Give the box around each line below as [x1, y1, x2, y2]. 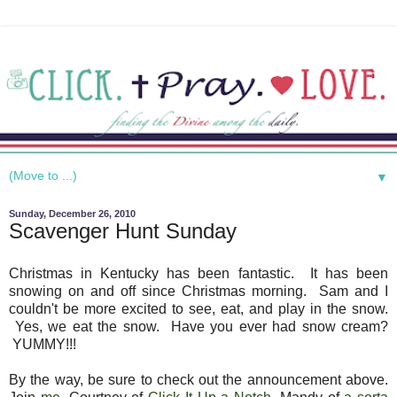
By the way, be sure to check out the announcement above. [9, 372, 388, 388]
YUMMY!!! [9, 337, 83, 353]
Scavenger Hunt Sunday [9, 219, 237, 244]
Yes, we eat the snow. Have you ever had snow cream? [9, 319, 388, 335]
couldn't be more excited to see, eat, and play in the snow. [9, 301, 388, 317]
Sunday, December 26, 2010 [9, 208, 136, 220]
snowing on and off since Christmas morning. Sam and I [9, 284, 388, 300]
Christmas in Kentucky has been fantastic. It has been [9, 266, 388, 282]
